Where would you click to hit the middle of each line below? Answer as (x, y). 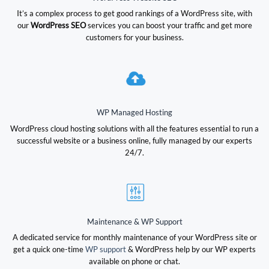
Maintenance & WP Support (134, 222)
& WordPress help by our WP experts (191, 249)
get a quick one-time (49, 249)
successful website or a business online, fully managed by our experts (134, 140)
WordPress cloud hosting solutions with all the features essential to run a (134, 128)
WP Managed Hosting (134, 113)
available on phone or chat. (134, 261)
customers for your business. (134, 38)
